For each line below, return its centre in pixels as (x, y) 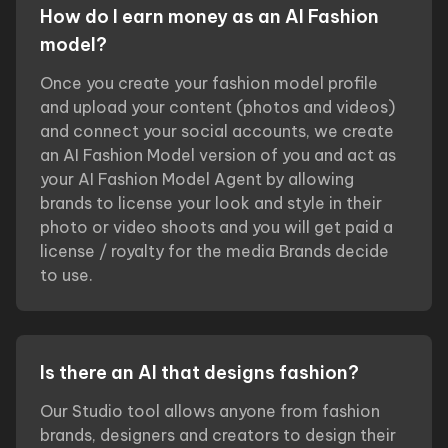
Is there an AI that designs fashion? (199, 372)
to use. (66, 275)
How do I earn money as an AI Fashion (209, 16)
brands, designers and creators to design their (218, 435)
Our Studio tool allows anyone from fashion (210, 411)
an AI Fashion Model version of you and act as (218, 155)
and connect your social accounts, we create (217, 131)
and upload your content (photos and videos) (217, 107)
